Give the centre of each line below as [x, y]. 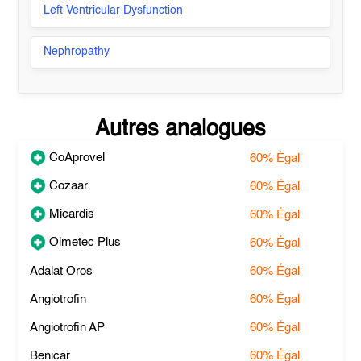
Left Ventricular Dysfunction [114, 10]
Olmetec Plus [84, 242]
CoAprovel [76, 157]
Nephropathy [77, 52]
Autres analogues [180, 129]
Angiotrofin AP [68, 328]
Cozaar [67, 185]
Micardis [71, 214]
